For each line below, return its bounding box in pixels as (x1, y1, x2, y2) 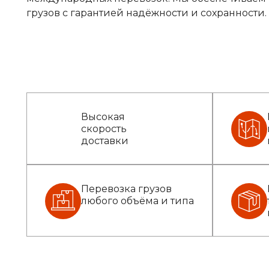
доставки (81, 135, 128, 147)
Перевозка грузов (81, 183, 172, 195)
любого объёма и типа (81, 195, 194, 207)
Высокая (81, 111, 125, 122)
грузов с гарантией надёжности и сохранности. (26, 7, 267, 19)
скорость (81, 123, 127, 134)
